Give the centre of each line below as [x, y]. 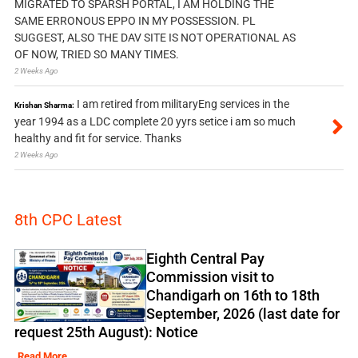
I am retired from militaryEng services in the [183, 104]
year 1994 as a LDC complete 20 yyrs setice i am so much [155, 122]
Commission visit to [210, 277]
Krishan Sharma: [44, 105]
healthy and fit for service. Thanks [97, 139]
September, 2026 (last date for [243, 314]
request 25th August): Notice [106, 332]
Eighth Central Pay [205, 259]
